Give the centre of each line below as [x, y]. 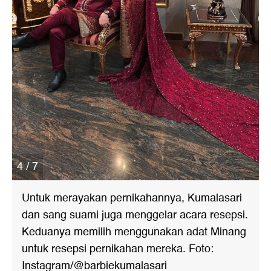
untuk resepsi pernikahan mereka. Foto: [118, 249]
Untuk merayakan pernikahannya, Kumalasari [132, 198]
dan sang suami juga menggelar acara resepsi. [135, 215]
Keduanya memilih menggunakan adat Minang [134, 232]
